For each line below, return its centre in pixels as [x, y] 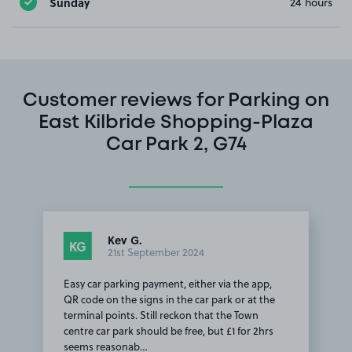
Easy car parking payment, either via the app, [167, 284]
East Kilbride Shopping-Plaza [176, 123]
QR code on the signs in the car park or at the [169, 300]
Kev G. [125, 240]
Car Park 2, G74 [176, 145]
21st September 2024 [156, 253]
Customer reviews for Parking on [176, 101]
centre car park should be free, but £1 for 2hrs [168, 331]
